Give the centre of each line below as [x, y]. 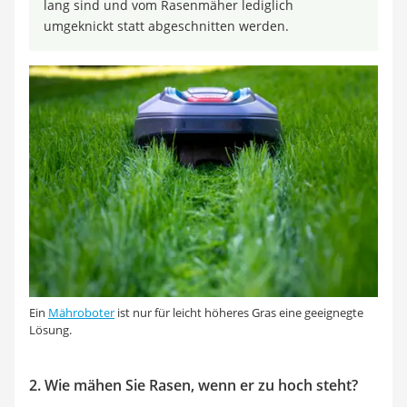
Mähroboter [81, 313]
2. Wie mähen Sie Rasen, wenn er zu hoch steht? [194, 386]
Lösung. [50, 330]
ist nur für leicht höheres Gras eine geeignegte [239, 313]
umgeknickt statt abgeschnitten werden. [166, 26]
